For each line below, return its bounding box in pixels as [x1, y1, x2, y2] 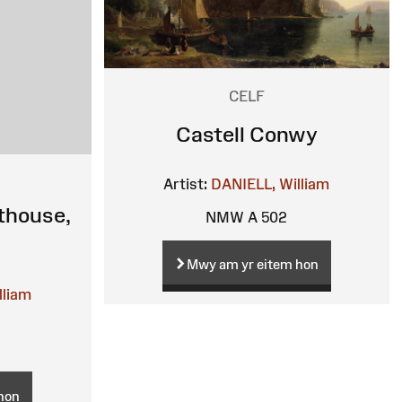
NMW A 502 [205, 208, 288, 225]
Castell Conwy [175, 121, 318, 146]
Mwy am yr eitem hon [186, 256, 319, 272]
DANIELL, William [211, 175, 330, 192]
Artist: [163, 175, 208, 192]
